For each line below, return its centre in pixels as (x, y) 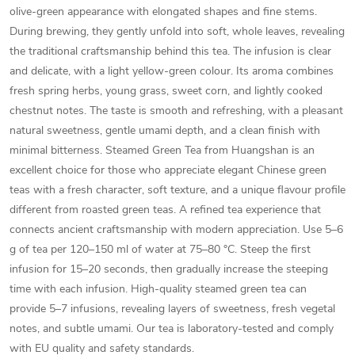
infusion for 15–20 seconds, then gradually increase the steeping (169, 269)
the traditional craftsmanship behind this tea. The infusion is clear (170, 51)
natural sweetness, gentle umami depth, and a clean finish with (165, 130)
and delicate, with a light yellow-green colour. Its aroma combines (172, 71)
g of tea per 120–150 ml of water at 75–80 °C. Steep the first (160, 249)
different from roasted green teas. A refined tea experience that (165, 210)
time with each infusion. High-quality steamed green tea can (158, 289)
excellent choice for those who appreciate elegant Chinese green (168, 170)
